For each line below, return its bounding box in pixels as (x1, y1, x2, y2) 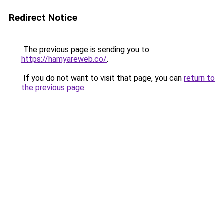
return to (184, 73, 215, 83)
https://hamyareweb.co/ (21, 54, 107, 64)
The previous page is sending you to (21, 45, 149, 54)
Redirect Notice (9, 12, 77, 23)
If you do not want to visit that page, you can (21, 73, 184, 83)
